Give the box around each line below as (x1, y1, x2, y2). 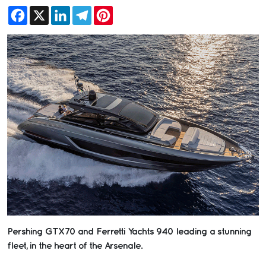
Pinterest (113, 7, 148, 15)
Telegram (91, 7, 132, 15)
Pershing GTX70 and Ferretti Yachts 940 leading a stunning (7, 227, 252, 236)
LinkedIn (70, 7, 106, 15)
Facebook (27, 7, 69, 15)
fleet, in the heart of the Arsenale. (7, 241, 142, 251)
